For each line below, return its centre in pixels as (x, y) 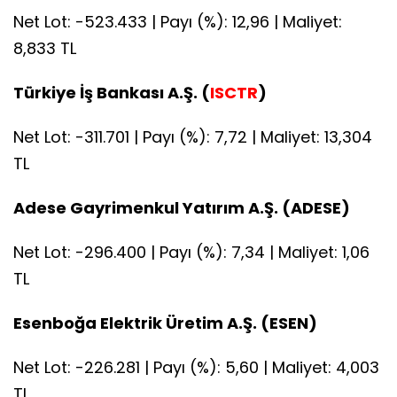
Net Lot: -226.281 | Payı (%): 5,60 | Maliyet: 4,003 (196, 367)
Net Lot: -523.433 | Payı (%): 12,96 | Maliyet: (178, 21)
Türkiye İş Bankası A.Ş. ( (112, 92)
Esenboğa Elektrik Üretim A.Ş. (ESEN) (165, 323)
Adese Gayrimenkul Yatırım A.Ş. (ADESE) (182, 207)
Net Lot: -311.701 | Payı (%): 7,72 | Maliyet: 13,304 (193, 136)
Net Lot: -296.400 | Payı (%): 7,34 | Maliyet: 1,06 (191, 252)
